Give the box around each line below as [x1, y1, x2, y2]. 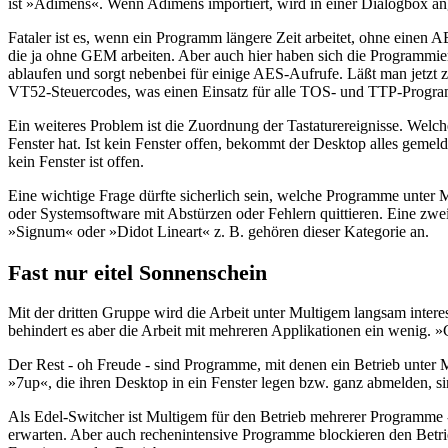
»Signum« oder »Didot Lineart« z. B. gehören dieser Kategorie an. [8, 223, 429, 241]
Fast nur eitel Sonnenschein [8, 259, 267, 285]
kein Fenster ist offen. [8, 153, 144, 171]
